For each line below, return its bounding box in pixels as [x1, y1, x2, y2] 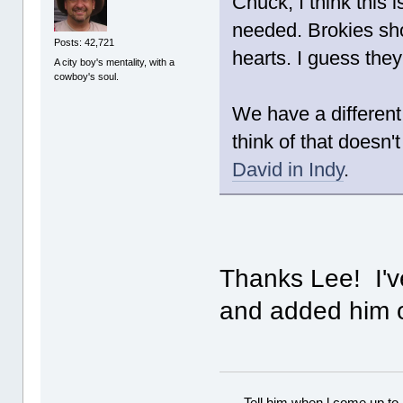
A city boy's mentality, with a [54, 56, 175, 67]
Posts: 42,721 [54, 37, 115, 49]
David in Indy [232, 157, 345, 181]
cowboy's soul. [54, 70, 120, 82]
